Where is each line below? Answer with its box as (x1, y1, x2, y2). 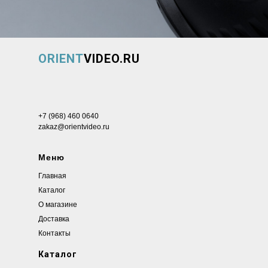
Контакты (38, 229, 71, 238)
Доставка (38, 215, 69, 224)
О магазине (38, 200, 77, 209)
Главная (38, 172, 66, 181)
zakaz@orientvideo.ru (38, 123, 109, 132)
